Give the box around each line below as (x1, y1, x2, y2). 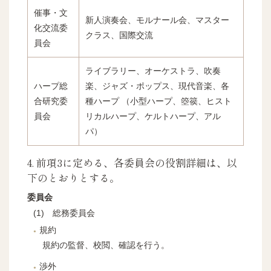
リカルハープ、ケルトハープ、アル (85, 111, 221, 121)
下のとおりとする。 (27, 169, 120, 185)
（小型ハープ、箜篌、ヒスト (119, 96, 232, 106)
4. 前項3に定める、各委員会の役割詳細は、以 (27, 154, 237, 170)
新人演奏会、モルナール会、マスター (85, 15, 229, 25)
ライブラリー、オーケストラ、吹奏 (85, 65, 221, 76)
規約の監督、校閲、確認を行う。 (42, 240, 169, 250)
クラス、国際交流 (85, 30, 153, 40)
